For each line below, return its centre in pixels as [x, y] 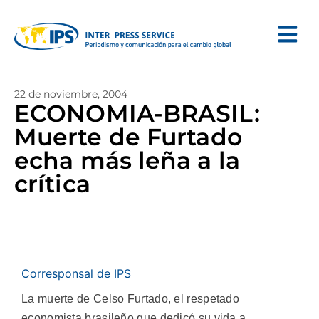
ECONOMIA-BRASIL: [137, 113]
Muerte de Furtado [128, 137]
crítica [52, 184]
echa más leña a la [127, 160]
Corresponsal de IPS [76, 273]
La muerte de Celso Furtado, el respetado [130, 299]
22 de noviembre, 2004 [71, 94]
